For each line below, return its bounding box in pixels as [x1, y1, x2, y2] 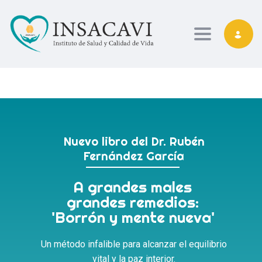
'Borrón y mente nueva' [51, 207, 215, 227]
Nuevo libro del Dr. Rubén [63, 133, 205, 149]
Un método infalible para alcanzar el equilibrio [41, 238, 227, 250]
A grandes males [74, 177, 192, 196]
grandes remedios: [67, 192, 199, 212]
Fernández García [84, 148, 184, 163]
